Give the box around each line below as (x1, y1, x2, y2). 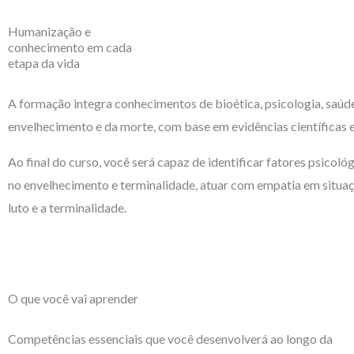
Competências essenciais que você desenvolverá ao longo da (8, 331, 333, 346)
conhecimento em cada (8, 40, 132, 55)
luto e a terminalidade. (8, 200, 126, 215)
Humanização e (8, 24, 91, 39)
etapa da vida (8, 55, 80, 70)
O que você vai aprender (8, 291, 138, 306)
